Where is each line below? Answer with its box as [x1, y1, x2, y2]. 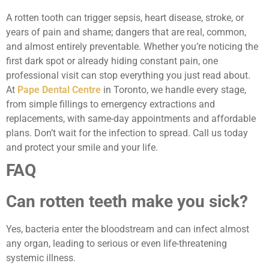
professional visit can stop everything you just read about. [6, 69, 250, 81]
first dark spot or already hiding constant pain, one [6, 55, 218, 67]
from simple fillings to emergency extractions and [6, 98, 215, 110]
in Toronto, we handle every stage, [101, 83, 246, 95]
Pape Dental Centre [17, 83, 101, 95]
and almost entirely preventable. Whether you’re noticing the [6, 40, 258, 52]
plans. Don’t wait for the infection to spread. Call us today [6, 127, 248, 139]
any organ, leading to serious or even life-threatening [6, 237, 227, 249]
